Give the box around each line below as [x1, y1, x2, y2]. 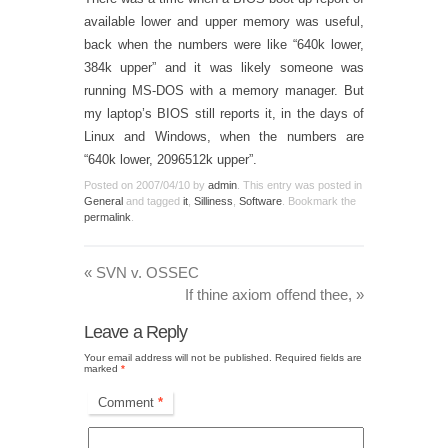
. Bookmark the [282, 195, 356, 207]
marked [84, 363, 121, 374]
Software [239, 195, 282, 207]
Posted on [84, 179, 133, 191]
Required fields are [275, 352, 362, 363]
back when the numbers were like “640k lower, [84, 36, 364, 52]
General [84, 195, 123, 207]
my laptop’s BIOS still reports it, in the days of [84, 105, 364, 121]
